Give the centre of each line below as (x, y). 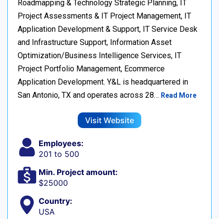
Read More (179, 96)
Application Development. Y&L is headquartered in (103, 82)
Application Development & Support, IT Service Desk (108, 29)
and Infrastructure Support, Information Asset (95, 43)
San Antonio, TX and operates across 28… (89, 95)
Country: (55, 201)
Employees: (61, 143)
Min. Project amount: (78, 172)
